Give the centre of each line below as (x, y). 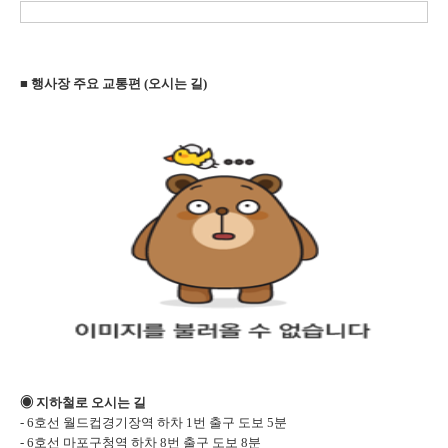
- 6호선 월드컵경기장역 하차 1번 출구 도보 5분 (153, 422)
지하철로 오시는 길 (91, 402)
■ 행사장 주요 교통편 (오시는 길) (113, 83)
